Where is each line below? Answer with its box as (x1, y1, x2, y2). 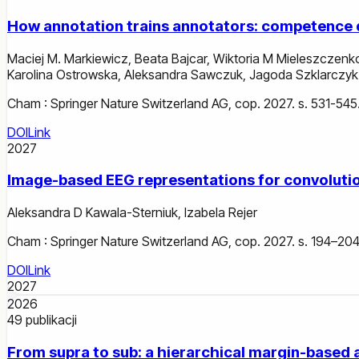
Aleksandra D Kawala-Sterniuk (7, 204, 178, 221)
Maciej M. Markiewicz (7, 50, 128, 67)
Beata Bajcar (135, 50, 207, 67)
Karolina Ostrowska (7, 66, 118, 83)
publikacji (26, 312, 77, 329)
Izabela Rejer (184, 204, 257, 221)
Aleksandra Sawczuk (124, 66, 243, 83)
